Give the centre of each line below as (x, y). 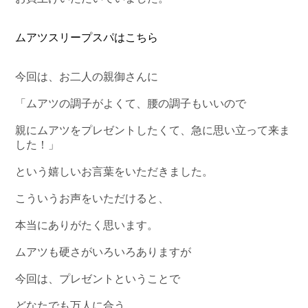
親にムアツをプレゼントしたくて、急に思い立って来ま (153, 130)
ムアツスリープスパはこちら (87, 37)
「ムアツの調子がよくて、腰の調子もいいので (131, 103)
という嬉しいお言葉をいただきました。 (114, 171)
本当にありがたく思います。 (87, 225)
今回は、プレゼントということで (98, 278)
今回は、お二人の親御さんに (87, 76)
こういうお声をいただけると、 (92, 198)
